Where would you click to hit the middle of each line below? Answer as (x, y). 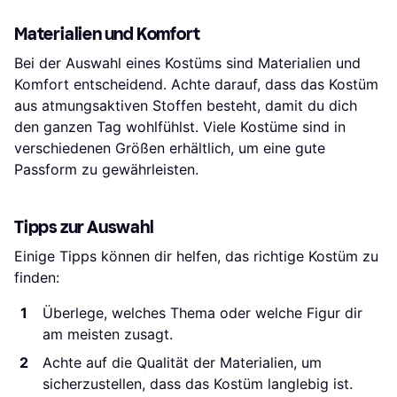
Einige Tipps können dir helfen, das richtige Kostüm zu (196, 257)
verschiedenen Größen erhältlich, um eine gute (170, 148)
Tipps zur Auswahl (84, 227)
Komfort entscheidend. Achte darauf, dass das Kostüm (196, 85)
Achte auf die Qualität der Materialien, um (182, 363)
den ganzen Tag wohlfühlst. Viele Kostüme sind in (180, 127)
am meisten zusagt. (108, 335)
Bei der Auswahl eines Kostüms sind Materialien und (187, 63)
